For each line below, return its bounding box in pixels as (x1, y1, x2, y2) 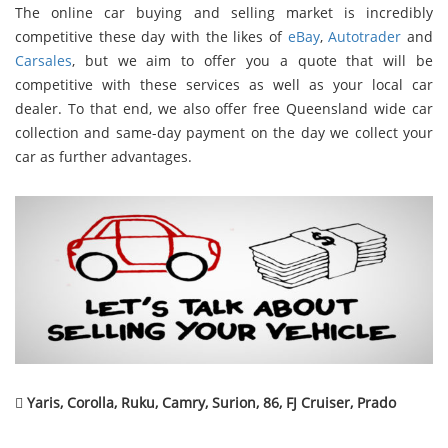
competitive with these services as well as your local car (15, 74, 433, 94)
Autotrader (328, 26, 402, 46)
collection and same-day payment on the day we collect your (15, 122, 433, 142)
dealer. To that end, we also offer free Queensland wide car (15, 98, 433, 118)
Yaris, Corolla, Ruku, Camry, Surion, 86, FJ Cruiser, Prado (27, 393, 396, 413)
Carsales (15, 50, 72, 70)
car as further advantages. (15, 146, 192, 166)
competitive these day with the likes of (15, 26, 288, 46)
